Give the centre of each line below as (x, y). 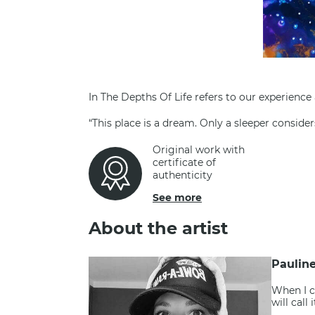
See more (177, 198)
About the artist (158, 228)
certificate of (184, 162)
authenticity (182, 175)
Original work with (199, 150)
